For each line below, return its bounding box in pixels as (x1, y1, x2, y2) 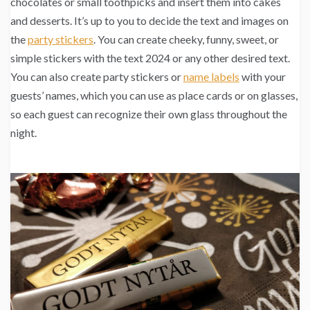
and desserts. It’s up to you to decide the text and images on (10, 13, 289, 27)
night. (10, 125, 37, 139)
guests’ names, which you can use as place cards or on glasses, (10, 88, 298, 102)
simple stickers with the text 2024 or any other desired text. (10, 51, 290, 64)
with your (239, 69, 286, 83)
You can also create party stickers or (10, 69, 183, 83)
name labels (183, 69, 239, 83)
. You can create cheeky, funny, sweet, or (93, 32, 279, 46)
